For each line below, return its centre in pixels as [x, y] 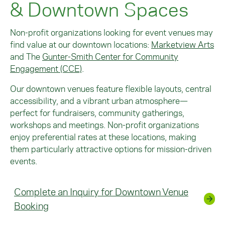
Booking [31, 206]
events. [24, 161]
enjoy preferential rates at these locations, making [103, 137]
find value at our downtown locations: [81, 44]
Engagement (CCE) [46, 69]
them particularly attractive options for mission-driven [111, 149]
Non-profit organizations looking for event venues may [111, 32]
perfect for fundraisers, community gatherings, [97, 113]
